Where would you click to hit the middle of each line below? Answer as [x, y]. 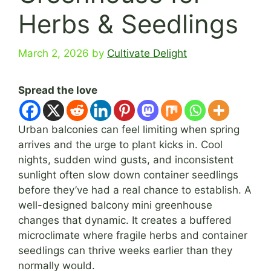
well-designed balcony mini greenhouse [115, 205]
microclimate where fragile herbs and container [133, 236]
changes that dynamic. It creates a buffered [125, 220]
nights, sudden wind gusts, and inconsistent [126, 160]
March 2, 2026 [54, 54]
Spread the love [58, 90]
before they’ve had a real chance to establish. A [135, 190]
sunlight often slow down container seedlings [128, 175]
